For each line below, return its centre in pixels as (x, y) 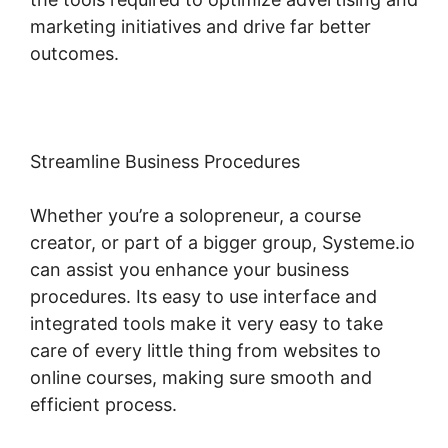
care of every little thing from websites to (205, 350)
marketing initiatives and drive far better (200, 26)
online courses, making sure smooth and (201, 377)
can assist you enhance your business (189, 269)
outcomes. (74, 53)
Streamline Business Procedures (165, 161)
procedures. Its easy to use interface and (203, 296)
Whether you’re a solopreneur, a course (195, 215)
